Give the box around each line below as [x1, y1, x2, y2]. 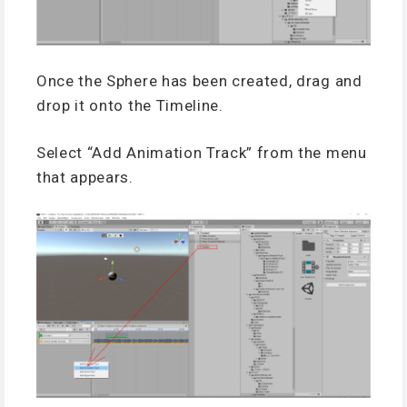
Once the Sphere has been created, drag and [36, 71, 362, 90]
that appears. [36, 168, 134, 187]
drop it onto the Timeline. [36, 95, 223, 114]
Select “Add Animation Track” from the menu [36, 144, 367, 163]
